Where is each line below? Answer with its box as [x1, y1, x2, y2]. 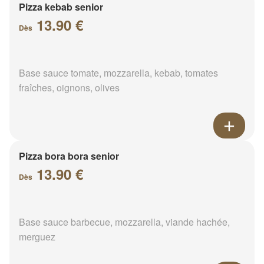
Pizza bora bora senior [19, 148, 119, 163]
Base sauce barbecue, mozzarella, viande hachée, [19, 214, 230, 229]
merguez [19, 229, 55, 243]
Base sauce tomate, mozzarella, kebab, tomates [19, 65, 218, 80]
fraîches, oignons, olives [19, 80, 120, 94]
